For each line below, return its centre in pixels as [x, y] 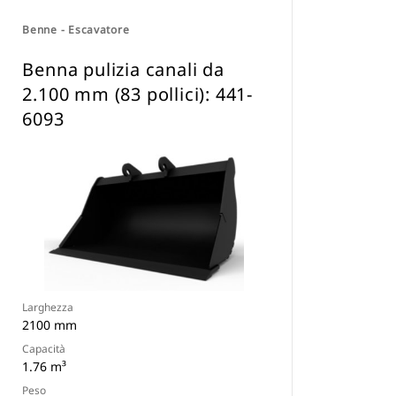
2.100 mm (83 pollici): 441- [137, 94]
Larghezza [48, 307]
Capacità [44, 349]
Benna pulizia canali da [123, 69]
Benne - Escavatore [76, 30]
